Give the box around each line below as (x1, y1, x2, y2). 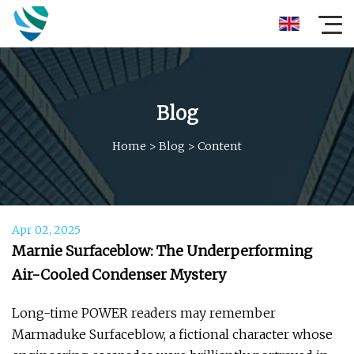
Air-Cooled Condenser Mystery (12, 265, 226, 284)
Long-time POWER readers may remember (12, 305, 276, 321)
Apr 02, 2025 (12, 223, 81, 237)
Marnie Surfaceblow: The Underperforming (12, 242, 312, 260)
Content (198, 138, 242, 153)
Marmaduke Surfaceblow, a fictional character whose (12, 326, 333, 342)
